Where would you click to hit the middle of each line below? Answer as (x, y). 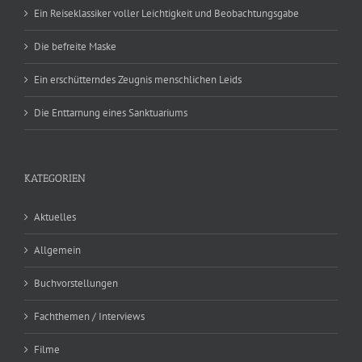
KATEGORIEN (55, 178)
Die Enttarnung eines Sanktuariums (111, 112)
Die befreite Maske (75, 46)
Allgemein (57, 250)
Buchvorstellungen (76, 283)
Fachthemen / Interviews (89, 316)
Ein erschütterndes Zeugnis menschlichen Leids (138, 79)
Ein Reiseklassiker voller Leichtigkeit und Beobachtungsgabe (166, 13)
